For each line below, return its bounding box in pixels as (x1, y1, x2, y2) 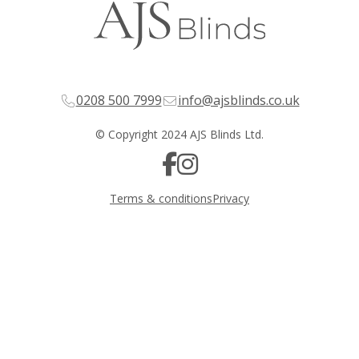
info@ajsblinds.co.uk (177, 91, 300, 109)
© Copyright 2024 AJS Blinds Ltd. (95, 126, 264, 142)
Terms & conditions (110, 190, 212, 206)
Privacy (212, 190, 249, 206)
